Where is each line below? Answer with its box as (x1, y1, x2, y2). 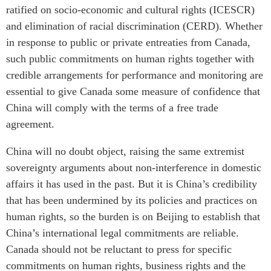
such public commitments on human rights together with (6, 52, 254, 65)
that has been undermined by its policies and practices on (6, 194, 257, 206)
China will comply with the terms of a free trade (6, 101, 218, 114)
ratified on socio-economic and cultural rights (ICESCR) (6, 3, 255, 16)
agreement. (6, 117, 54, 130)
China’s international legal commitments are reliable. (6, 226, 239, 239)
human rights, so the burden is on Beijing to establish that (6, 210, 260, 223)
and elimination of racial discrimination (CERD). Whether (6, 19, 263, 32)
